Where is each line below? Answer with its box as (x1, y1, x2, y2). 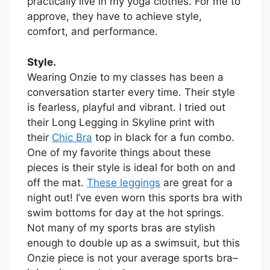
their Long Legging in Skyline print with (27, 116, 215, 128)
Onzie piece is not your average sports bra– (27, 251, 238, 264)
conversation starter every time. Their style (27, 86, 235, 98)
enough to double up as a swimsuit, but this (27, 236, 240, 249)
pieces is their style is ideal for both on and (27, 161, 236, 174)
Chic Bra (52, 131, 92, 143)
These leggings (87, 176, 160, 189)
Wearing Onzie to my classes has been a (27, 71, 224, 83)
